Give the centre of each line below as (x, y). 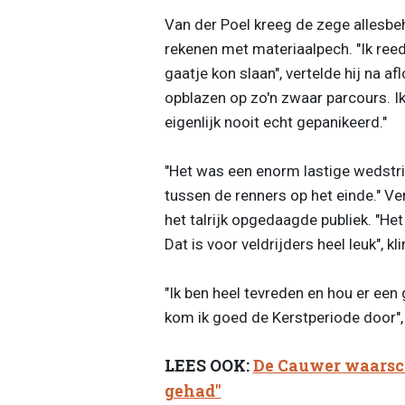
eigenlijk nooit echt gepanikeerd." (275, 122)
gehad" (193, 391)
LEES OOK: (208, 366)
